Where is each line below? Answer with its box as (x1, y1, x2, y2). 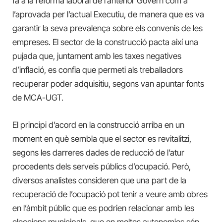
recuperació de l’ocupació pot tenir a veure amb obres (12, 189, 208, 199)
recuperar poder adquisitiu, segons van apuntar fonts (12, 79, 204, 89)
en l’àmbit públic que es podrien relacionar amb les (12, 203, 194, 213)
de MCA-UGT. (12, 93, 63, 103)
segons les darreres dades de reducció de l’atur (12, 147, 184, 158)
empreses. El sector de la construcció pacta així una (12, 37, 198, 48)
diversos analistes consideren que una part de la (12, 175, 186, 185)
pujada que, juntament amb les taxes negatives (12, 51, 181, 61)
